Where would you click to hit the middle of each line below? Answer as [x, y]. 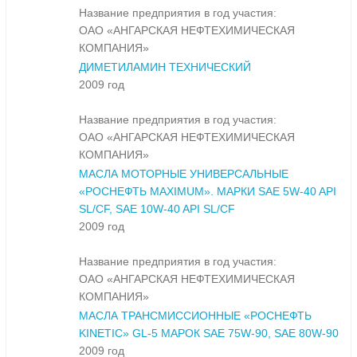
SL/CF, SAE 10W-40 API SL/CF [157, 209]
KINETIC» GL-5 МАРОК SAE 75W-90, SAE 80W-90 [209, 333]
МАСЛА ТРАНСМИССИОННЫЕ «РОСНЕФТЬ [195, 316]
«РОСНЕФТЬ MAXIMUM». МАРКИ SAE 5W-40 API [208, 192]
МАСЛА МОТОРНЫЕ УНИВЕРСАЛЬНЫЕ [184, 174]
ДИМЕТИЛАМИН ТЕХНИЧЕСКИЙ [165, 67]
